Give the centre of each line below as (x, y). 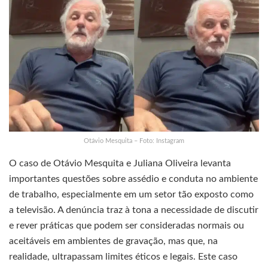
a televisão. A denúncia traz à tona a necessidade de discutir (134, 210)
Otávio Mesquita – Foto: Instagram (134, 141)
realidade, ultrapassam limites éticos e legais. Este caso (123, 256)
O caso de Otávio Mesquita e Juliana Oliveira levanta (120, 163)
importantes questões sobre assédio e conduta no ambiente (133, 179)
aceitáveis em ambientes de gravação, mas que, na (113, 241)
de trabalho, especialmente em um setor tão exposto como (131, 194)
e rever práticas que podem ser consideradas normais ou (127, 225)
